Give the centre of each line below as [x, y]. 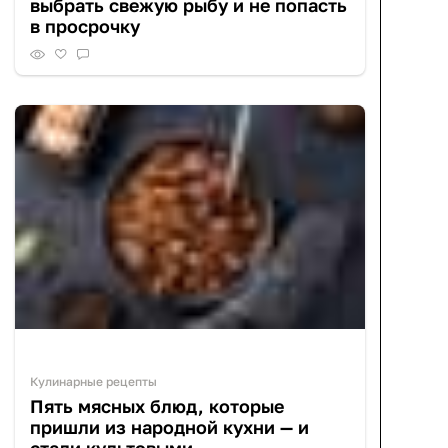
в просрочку [85, 26]
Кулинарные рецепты [93, 381]
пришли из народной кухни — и [169, 426]
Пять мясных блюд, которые [157, 405]
